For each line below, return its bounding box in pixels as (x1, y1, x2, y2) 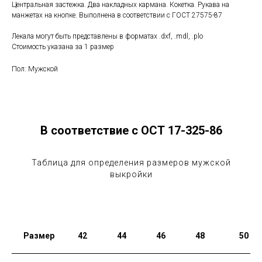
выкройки (109, 170, 153, 180)
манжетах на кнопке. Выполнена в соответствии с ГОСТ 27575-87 (12, 11, 222, 20)
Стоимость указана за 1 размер (12, 43, 114, 51)
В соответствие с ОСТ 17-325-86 (40, 123, 222, 138)
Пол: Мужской (12, 65, 58, 74)
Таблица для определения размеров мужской (31, 158, 231, 168)
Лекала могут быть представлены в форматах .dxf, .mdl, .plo (12, 32, 203, 41)
